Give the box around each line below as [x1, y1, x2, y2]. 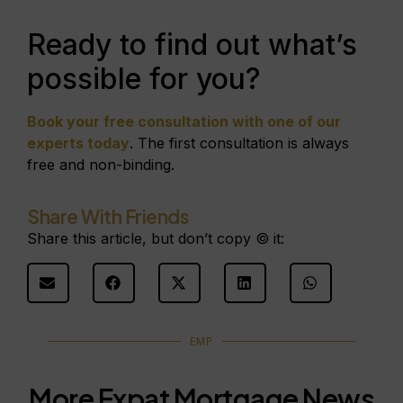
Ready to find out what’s [27, 26, 357, 62]
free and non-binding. [27, 155, 175, 174]
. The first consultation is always [130, 133, 349, 152]
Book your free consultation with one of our [27, 112, 341, 130]
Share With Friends [27, 204, 188, 229]
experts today [27, 133, 130, 152]
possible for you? [27, 60, 261, 96]
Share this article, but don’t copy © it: [27, 229, 284, 248]
